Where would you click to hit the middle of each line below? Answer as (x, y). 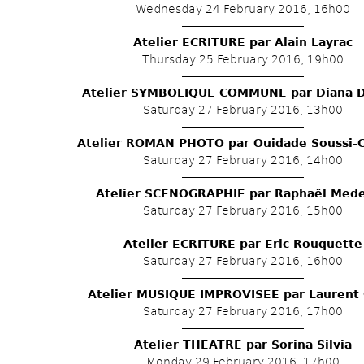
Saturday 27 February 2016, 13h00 (243, 110)
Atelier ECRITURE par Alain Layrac (243, 42)
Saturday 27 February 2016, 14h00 (243, 160)
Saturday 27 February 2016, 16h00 (243, 261)
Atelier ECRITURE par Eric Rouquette (243, 244)
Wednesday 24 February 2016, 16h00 (243, 9)
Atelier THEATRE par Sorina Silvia (243, 344)
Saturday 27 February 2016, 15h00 (243, 210)
